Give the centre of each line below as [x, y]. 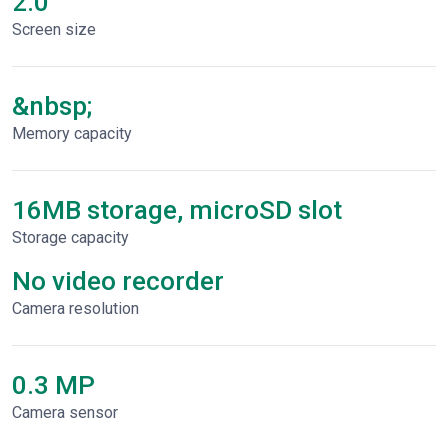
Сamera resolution [75, 308]
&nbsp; [52, 106]
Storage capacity [70, 237]
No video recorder [118, 281]
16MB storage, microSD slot [177, 210]
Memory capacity [72, 133]
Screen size [54, 29]
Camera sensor [65, 412]
